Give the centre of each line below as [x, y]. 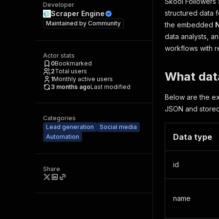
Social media [118, 127]
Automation [63, 137]
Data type [193, 137]
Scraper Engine [78, 13]
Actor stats [59, 55]
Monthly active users [83, 79]
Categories [59, 118]
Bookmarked [73, 63]
